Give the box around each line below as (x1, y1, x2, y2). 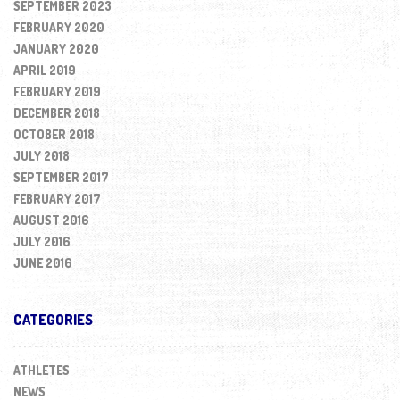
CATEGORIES (13, 311, 93, 329)
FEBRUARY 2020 (13, 20, 104, 36)
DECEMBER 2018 (13, 105, 100, 121)
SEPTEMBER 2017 (13, 170, 109, 186)
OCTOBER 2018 (13, 127, 95, 143)
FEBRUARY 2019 (13, 84, 101, 100)
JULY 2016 (13, 234, 71, 250)
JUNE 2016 (13, 255, 72, 271)
